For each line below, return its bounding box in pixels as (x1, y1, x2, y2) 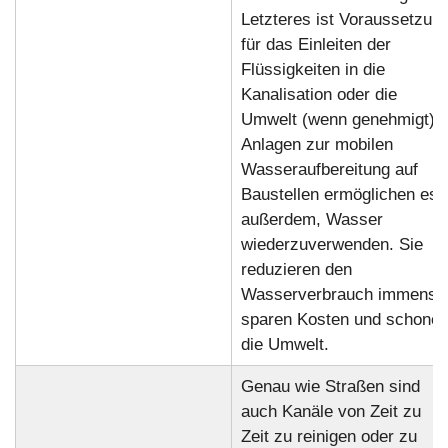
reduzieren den (240, 259, 352, 279)
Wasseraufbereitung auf (240, 159, 418, 179)
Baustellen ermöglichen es (240, 184, 438, 204)
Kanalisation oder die (240, 84, 397, 104)
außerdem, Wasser (240, 209, 383, 229)
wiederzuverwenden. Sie (240, 234, 423, 254)
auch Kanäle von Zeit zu (240, 401, 421, 421)
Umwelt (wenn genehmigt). (240, 109, 440, 129)
